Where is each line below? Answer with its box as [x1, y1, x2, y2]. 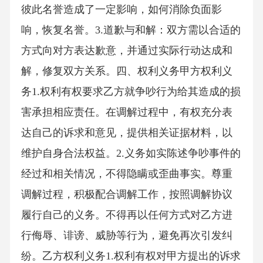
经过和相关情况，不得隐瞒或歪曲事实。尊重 [21, 168, 232, 180]
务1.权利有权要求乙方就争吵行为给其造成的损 [21, 86, 241, 98]
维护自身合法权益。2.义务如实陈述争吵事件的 [21, 147, 241, 160]
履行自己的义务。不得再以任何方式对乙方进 [21, 209, 232, 221]
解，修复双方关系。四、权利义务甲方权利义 [21, 65, 232, 77]
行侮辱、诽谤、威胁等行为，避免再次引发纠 [21, 230, 232, 242]
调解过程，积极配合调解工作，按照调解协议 [21, 188, 232, 201]
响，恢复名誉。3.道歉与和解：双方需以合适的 [21, 24, 241, 36]
